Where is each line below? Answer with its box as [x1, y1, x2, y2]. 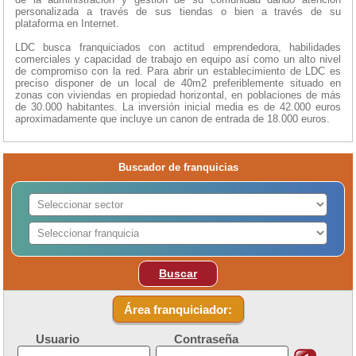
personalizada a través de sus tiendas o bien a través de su [15, 6, 341, 18]
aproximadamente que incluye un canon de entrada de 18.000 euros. [15, 113, 330, 126]
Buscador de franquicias [118, 161, 238, 174]
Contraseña [173, 331, 238, 346]
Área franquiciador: [124, 302, 232, 316]
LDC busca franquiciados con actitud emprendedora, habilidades [15, 41, 341, 54]
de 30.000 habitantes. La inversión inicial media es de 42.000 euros [15, 101, 341, 114]
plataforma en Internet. [15, 17, 119, 30]
